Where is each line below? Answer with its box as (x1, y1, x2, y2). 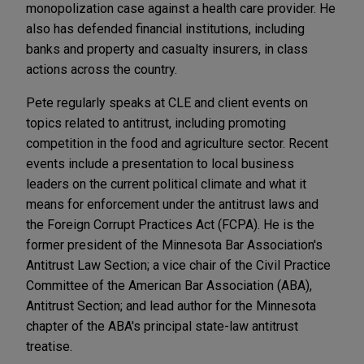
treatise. (26, 339, 72, 355)
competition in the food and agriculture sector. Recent (26, 136, 328, 152)
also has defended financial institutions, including (26, 21, 305, 37)
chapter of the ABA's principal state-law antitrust (26, 318, 298, 335)
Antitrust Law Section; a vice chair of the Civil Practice (26, 258, 331, 274)
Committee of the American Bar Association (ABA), (26, 278, 312, 294)
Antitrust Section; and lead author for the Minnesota (26, 298, 316, 314)
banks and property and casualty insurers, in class (26, 41, 308, 58)
